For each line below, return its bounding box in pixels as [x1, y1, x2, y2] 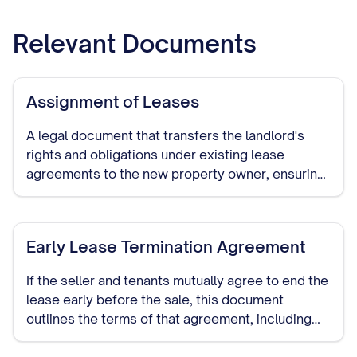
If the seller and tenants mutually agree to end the [26, 273, 328, 288]
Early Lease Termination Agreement [26, 237, 305, 257]
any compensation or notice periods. [26, 330, 250, 346]
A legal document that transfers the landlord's [26, 127, 304, 143]
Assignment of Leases [26, 92, 199, 112]
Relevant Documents [13, 29, 257, 58]
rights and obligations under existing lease [26, 147, 284, 163]
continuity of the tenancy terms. [26, 185, 221, 201]
